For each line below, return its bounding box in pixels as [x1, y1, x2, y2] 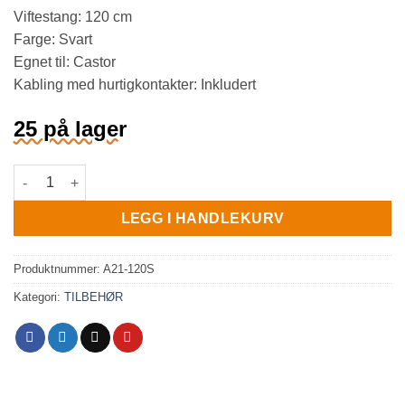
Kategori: [14, 289, 64, 304]
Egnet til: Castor [14, 54, 116, 71]
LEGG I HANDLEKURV [120, 211, 285, 227]
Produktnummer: [14, 261, 103, 276]
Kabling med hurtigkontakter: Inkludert [14, 77, 256, 93]
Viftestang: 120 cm [14, 9, 132, 25]
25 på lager [14, 117, 127, 142]
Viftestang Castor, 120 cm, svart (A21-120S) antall [13, 166, 316, 182]
